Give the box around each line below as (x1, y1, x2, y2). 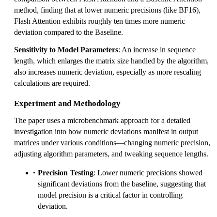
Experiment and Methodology (14, 98, 121, 108)
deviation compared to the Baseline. (14, 28, 123, 36)
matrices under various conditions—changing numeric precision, (14, 138, 210, 147)
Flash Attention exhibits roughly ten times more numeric (14, 16, 185, 25)
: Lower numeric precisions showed (93, 168, 202, 177)
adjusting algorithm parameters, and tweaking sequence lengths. (14, 149, 208, 158)
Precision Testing (38, 168, 93, 177)
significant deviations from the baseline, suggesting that (38, 179, 206, 188)
